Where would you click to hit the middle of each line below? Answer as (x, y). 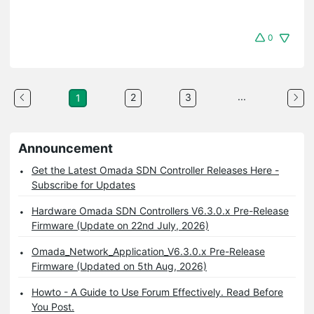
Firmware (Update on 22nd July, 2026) (120, 226)
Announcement (66, 149)
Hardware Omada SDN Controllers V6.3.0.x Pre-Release (160, 211)
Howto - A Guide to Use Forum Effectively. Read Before (157, 292)
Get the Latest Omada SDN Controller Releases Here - (155, 170)
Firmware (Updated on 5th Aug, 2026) (119, 266)
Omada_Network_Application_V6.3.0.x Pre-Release (148, 252)
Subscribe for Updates (83, 185)
